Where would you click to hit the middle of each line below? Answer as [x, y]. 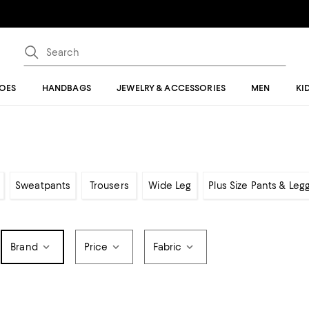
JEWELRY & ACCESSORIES [171, 88]
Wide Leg [170, 186]
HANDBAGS [66, 88]
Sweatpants [43, 186]
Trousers [109, 186]
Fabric [168, 247]
